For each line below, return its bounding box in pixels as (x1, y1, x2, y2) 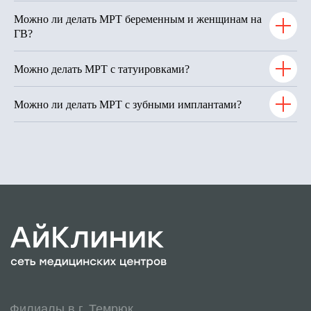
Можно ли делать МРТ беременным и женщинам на (14, 12, 262, 25)
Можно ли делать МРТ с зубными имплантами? (14, 98, 242, 110)
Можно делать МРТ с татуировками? (14, 62, 190, 75)
